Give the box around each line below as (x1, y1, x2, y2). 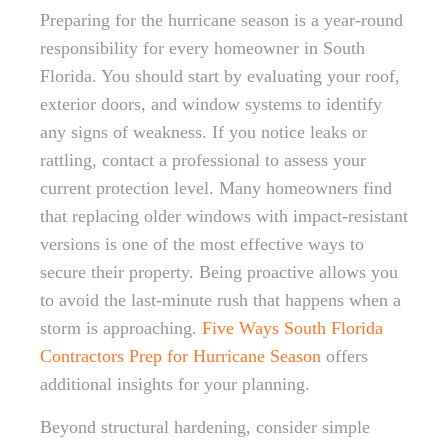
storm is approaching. (40, 318, 202, 338)
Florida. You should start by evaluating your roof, (40, 66, 400, 86)
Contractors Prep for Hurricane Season (40, 346, 321, 366)
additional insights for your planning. (40, 374, 310, 394)
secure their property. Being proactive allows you (40, 262, 398, 282)
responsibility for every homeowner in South (40, 38, 365, 58)
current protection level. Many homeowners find (40, 178, 392, 198)
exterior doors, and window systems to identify (40, 94, 382, 114)
